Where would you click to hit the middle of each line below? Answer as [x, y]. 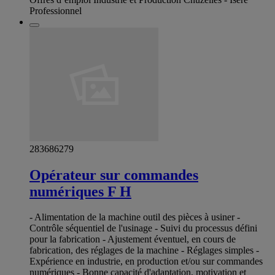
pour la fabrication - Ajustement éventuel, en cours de [133, 239]
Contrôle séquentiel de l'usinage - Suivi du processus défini [143, 228]
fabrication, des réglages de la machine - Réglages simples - [144, 250]
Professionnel [56, 10]
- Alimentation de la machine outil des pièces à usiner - [135, 217]
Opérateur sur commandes [114, 175]
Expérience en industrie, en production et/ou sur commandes [146, 261]
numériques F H [80, 191]
